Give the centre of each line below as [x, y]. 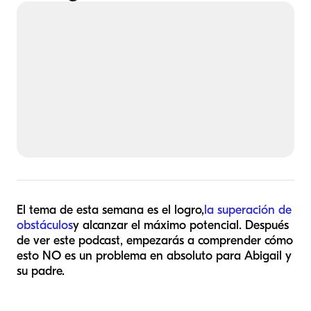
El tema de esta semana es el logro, [110, 210]
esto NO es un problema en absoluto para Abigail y [154, 256]
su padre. [41, 271]
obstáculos [45, 225]
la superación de [248, 210]
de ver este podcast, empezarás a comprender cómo [155, 241]
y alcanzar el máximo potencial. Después [181, 225]
